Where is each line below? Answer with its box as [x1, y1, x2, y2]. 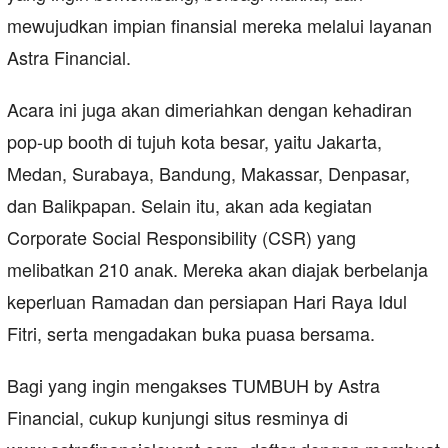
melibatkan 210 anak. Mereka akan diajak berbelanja [7, 256, 428, 283]
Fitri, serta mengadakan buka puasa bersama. [7, 320, 375, 347]
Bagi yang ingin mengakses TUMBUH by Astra [7, 372, 380, 399]
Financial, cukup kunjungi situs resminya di [7, 404, 348, 431]
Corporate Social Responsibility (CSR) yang [7, 224, 356, 251]
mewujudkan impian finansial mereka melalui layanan [7, 12, 432, 39]
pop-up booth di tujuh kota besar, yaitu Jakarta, [7, 128, 382, 155]
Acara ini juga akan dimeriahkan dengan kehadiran [7, 96, 412, 123]
